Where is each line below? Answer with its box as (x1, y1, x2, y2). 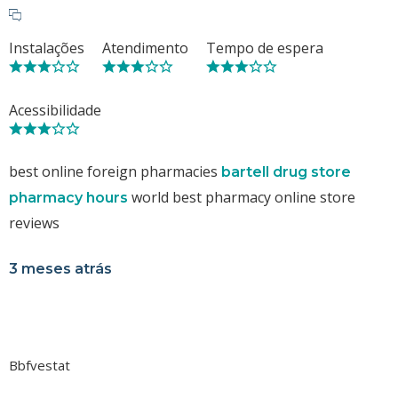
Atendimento (102, 37, 188, 58)
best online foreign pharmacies (9, 161, 221, 181)
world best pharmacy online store (128, 187, 355, 207)
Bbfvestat (9, 355, 70, 374)
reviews (9, 212, 60, 233)
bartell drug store (221, 163, 351, 180)
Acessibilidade (9, 99, 101, 120)
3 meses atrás (9, 259, 112, 277)
